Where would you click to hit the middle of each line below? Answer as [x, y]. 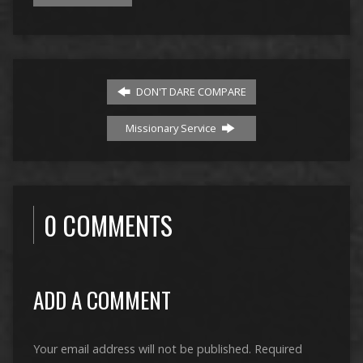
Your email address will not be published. [142, 348]
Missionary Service [172, 128]
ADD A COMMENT [102, 299]
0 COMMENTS [108, 224]
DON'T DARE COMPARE [190, 91]
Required [278, 348]
